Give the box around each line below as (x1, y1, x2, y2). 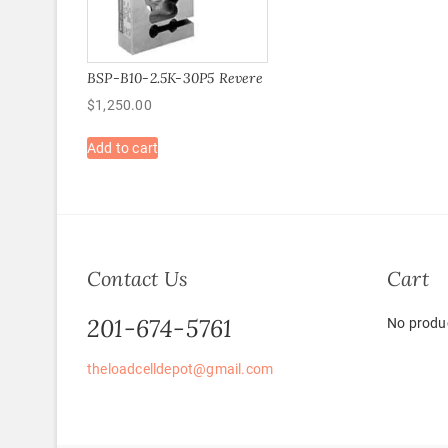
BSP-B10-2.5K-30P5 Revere (87, 68, 263, 87)
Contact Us (87, 266, 188, 292)
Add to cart (87, 139, 159, 156)
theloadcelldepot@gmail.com (87, 361, 274, 378)
